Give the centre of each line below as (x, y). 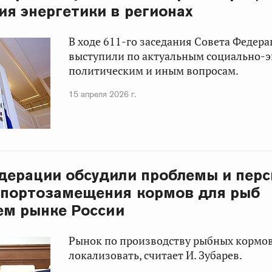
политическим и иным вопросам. (154, 71)
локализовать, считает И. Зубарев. (156, 256)
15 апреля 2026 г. (103, 94)
